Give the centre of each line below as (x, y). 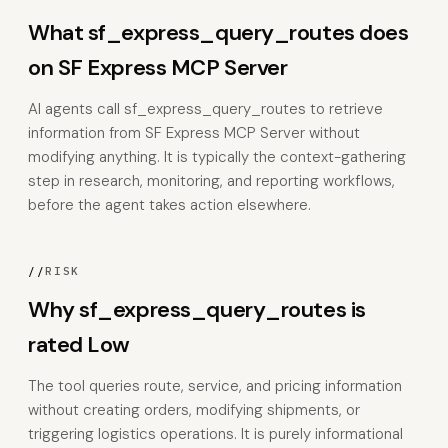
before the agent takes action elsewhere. (169, 205)
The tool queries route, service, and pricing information (215, 386)
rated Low (79, 344)
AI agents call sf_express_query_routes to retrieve (205, 109)
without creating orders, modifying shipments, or (194, 410)
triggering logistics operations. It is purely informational (215, 434)
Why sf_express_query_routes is (197, 309)
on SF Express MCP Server (158, 67)
